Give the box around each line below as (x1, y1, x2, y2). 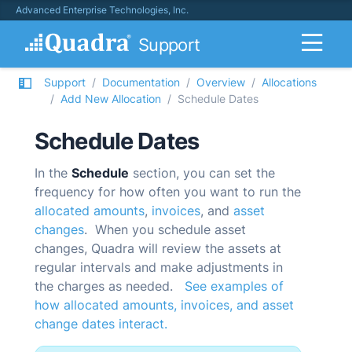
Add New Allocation (60, 92, 161, 105)
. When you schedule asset (84, 222, 246, 237)
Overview (196, 75, 245, 89)
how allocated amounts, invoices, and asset (35, 297, 294, 313)
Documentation (102, 75, 180, 89)
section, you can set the (129, 165, 275, 181)
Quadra (91, 240, 134, 256)
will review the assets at (134, 240, 281, 256)
